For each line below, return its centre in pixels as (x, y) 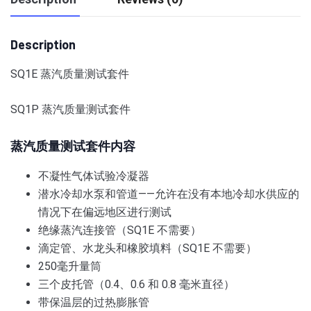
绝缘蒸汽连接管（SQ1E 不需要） (120, 230)
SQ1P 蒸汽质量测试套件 (70, 109)
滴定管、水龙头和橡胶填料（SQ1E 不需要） (148, 248)
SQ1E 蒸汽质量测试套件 (70, 74)
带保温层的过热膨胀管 (94, 302)
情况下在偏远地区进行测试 (105, 212)
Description (43, 44)
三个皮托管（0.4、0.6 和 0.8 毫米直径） (136, 284)
